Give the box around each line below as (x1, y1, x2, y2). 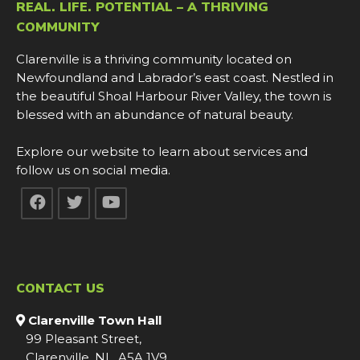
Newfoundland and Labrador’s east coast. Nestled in (16, 70, 333, 86)
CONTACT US (16, 280, 104, 298)
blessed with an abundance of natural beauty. (16, 107, 293, 123)
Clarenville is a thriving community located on (16, 51, 292, 67)
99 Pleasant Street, (16, 331, 141, 347)
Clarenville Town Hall (28, 313, 162, 329)
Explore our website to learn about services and (16, 144, 308, 160)
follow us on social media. (16, 162, 170, 178)
